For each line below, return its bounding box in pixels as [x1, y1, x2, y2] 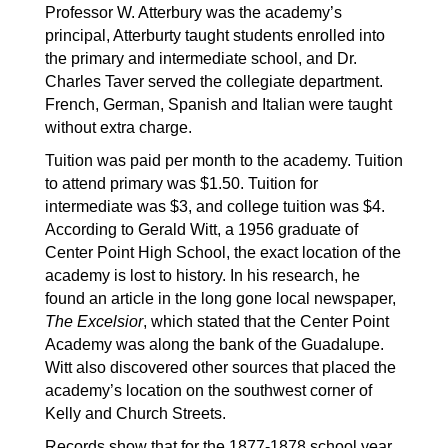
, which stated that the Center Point [143, 313, 389, 330]
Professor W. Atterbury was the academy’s [45, 4, 342, 21]
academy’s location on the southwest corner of [45, 382, 372, 399]
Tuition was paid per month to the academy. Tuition [45, 152, 403, 169]
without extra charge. [45, 119, 192, 136]
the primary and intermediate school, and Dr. [45, 50, 357, 67]
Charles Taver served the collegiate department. [45, 73, 383, 90]
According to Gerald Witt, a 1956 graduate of [45, 221, 358, 238]
